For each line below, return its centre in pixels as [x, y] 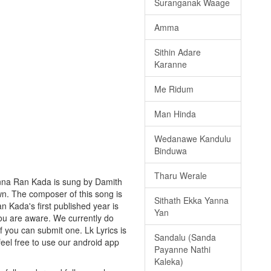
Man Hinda [175, 114]
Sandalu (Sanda [185, 237]
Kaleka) [169, 262]
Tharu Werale [181, 176]
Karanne [171, 64]
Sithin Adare [178, 52]
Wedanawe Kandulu [193, 139]
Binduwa [171, 151]
